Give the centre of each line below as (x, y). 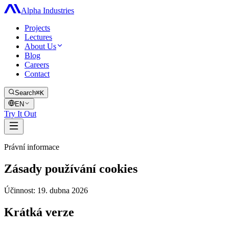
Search (25, 93)
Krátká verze (39, 212)
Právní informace (32, 147)
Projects (37, 28)
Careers (37, 65)
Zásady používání (52, 168)
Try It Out (20, 114)
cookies (118, 168)
